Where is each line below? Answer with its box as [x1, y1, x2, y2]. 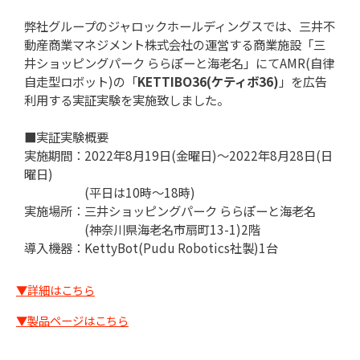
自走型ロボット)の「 [24, 72, 137, 91]
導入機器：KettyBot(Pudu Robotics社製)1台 [24, 239, 278, 257]
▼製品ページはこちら [16, 311, 129, 329]
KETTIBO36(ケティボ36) [137, 72, 279, 91]
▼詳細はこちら [16, 281, 95, 299]
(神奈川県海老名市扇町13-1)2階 [24, 220, 260, 239]
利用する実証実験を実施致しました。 [24, 91, 229, 109]
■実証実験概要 [24, 128, 108, 146]
